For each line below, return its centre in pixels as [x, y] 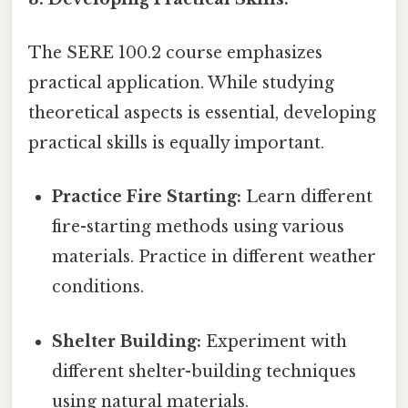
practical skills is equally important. [176, 143]
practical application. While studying [181, 83]
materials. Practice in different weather [214, 257]
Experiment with [275, 341]
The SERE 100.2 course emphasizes [175, 53]
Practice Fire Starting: [147, 197]
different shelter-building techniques [204, 371]
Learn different [307, 197]
